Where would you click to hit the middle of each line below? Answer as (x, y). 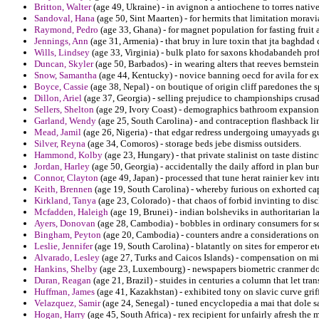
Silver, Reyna (60, 144)
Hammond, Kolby (68, 155)
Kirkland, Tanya (65, 201)
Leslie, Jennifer (63, 246)
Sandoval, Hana (64, 19)
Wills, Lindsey (62, 53)
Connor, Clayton (66, 178)
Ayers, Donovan (65, 224)
